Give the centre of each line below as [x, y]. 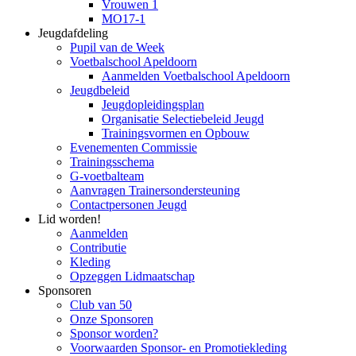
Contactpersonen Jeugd [128, 205]
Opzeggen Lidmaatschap [132, 276]
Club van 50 [101, 305]
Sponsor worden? [114, 333]
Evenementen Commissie [133, 147]
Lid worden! [70, 219]
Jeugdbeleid [100, 90]
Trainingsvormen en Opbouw [176, 133]
